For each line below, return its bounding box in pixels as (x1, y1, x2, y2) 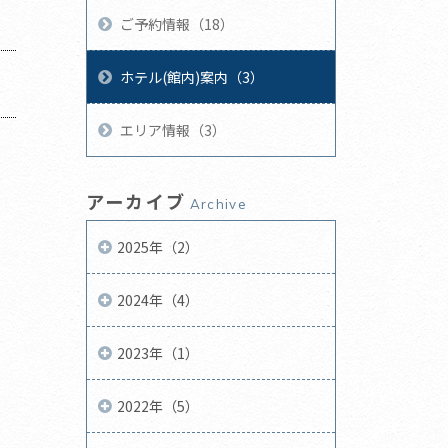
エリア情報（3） (120, 119, 227, 140)
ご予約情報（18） (120, 13, 235, 34)
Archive (189, 195, 248, 212)
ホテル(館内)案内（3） (120, 66, 265, 87)
